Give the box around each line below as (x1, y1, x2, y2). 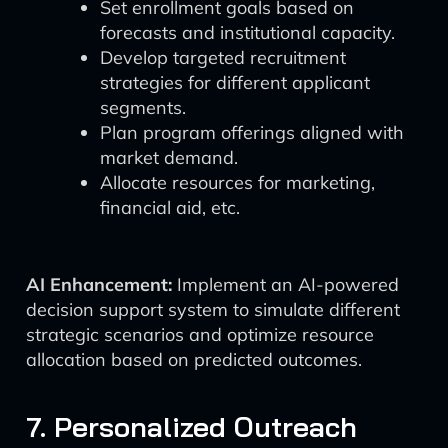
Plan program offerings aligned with (100, 121, 404, 144)
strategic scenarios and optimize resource (26, 323, 374, 346)
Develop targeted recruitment (100, 46, 346, 69)
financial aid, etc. (100, 196, 240, 219)
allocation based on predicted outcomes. (26, 348, 362, 371)
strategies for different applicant (100, 71, 370, 94)
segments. (100, 96, 186, 119)
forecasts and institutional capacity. (100, 21, 395, 44)
